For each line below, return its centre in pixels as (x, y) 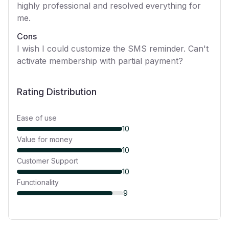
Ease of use (37, 118)
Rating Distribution (57, 92)
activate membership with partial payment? (100, 61)
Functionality (38, 182)
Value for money (45, 139)
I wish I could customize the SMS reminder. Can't (113, 49)
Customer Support (48, 161)
